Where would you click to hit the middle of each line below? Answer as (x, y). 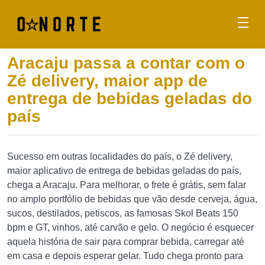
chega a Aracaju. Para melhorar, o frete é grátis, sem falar (127, 185)
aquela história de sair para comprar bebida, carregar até (126, 242)
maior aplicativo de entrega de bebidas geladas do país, (124, 171)
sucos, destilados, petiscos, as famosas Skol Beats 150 (123, 213)
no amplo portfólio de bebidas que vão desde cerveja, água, (132, 199)
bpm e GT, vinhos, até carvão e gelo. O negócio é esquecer (130, 227)
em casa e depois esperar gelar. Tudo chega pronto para (125, 256)
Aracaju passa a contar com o (126, 63)
